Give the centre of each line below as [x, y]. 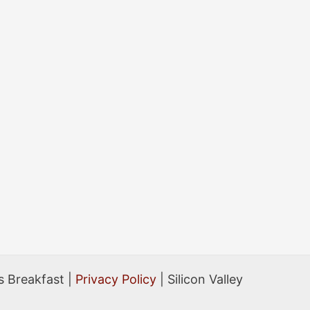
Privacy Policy [116, 279]
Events [86, 33]
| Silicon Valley [199, 279]
